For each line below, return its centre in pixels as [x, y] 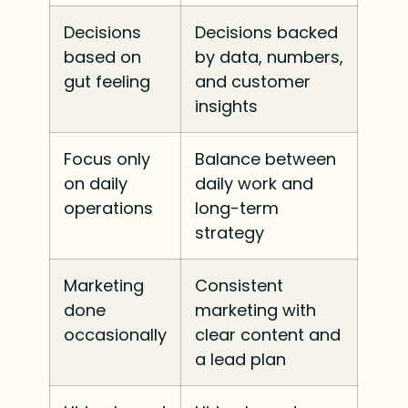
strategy [230, 232]
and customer [253, 81]
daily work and [255, 183]
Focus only [107, 158]
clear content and [268, 334]
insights [227, 106]
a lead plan [241, 359]
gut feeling [107, 81]
